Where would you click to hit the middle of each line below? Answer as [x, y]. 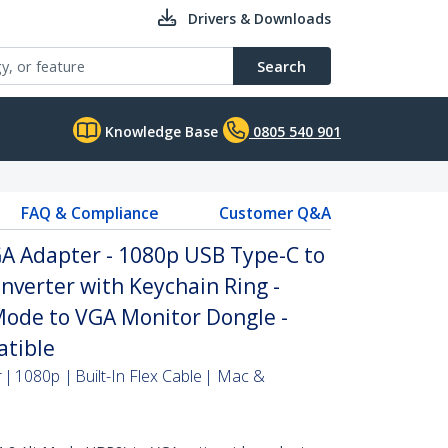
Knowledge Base [159, 131]
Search [281, 66]
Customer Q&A [274, 213]
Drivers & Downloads [259, 18]
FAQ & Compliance [89, 213]
